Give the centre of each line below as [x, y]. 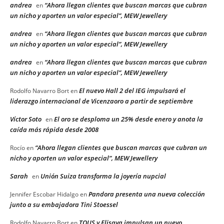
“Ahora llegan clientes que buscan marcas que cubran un [121, 148]
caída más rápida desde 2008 [54, 130]
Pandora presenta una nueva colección [147, 194]
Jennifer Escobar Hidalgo [44, 194]
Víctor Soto [26, 119]
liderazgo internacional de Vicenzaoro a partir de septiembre [101, 101]
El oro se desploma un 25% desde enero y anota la [128, 119]
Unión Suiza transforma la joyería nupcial [103, 176]
